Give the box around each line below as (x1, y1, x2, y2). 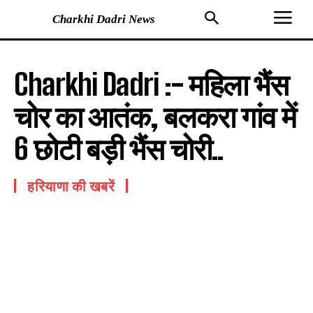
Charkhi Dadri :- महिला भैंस (14, 67, 289, 102)
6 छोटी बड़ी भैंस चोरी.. (14, 131, 223, 166)
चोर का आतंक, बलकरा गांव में (14, 99, 296, 134)
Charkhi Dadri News (52, 12, 156, 26)
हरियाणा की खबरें (27, 177, 115, 194)
